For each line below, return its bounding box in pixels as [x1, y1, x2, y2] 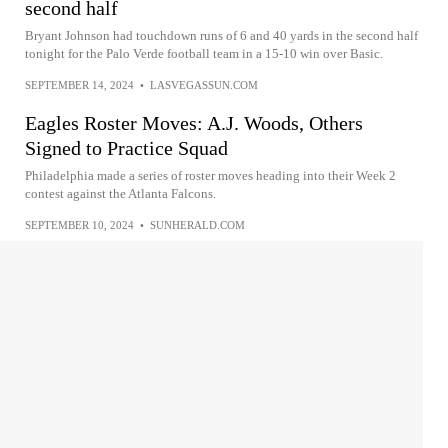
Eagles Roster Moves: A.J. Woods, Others [25, 111, 363, 134]
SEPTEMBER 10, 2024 [25, 218, 134, 231]
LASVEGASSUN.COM [150, 78, 258, 91]
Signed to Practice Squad [25, 136, 228, 159]
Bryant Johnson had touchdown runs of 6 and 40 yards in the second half [25, 27, 418, 43]
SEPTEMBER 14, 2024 [25, 78, 134, 91]
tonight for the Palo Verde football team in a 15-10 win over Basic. [25, 45, 383, 61]
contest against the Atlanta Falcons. [25, 185, 216, 201]
